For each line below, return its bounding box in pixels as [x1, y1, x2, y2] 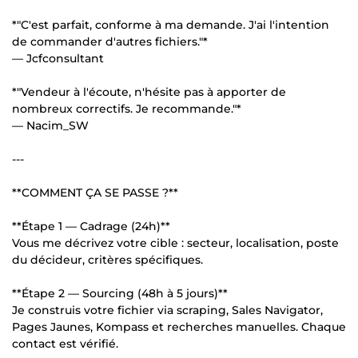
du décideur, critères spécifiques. [12, 252, 203, 267]
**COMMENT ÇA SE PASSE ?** [12, 185, 178, 200]
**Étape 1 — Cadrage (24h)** [12, 218, 170, 233]
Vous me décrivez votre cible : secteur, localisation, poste [12, 235, 339, 250]
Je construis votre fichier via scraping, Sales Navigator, [12, 302, 323, 317]
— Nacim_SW [12, 117, 89, 133]
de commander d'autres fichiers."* [12, 34, 208, 49]
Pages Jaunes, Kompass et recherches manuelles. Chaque [12, 319, 346, 334]
